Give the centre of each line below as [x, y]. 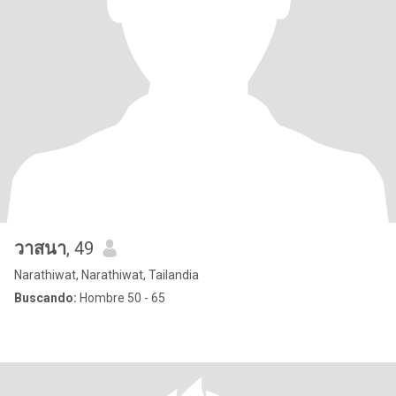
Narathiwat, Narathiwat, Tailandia [107, 275]
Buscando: [46, 298]
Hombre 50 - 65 [121, 298]
